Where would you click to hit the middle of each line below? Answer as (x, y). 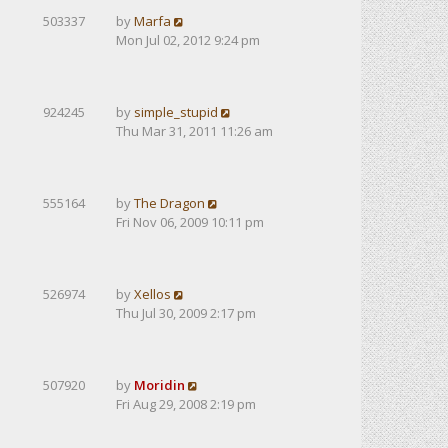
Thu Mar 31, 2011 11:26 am (194, 131)
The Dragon (169, 203)
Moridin (159, 385)
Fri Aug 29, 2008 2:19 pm (186, 404)
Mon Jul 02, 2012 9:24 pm (188, 40)
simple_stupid (176, 112)
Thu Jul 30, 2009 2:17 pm (186, 313)
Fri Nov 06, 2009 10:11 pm (190, 222)
